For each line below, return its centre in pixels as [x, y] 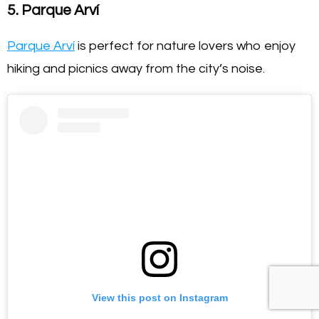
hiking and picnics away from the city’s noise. [136, 69]
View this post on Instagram [159, 297]
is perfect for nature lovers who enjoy [185, 46]
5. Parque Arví [53, 11]
